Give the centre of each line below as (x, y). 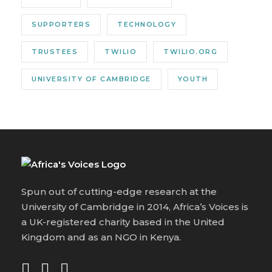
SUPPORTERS (61, 25)
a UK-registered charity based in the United (123, 222)
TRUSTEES (55, 52)
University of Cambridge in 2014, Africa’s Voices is (135, 207)
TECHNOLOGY (147, 25)
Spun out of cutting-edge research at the (119, 192)
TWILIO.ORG (190, 52)
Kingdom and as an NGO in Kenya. (101, 237)
